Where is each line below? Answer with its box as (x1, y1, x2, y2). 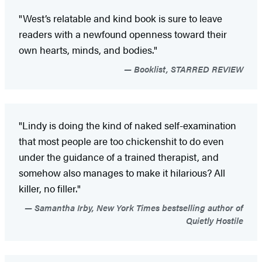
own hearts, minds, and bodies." (19, 43, 157, 57)
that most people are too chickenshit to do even (19, 134, 224, 149)
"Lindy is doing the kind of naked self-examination (19, 118, 236, 133)
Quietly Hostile (186, 214, 243, 227)
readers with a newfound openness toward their (19, 27, 227, 42)
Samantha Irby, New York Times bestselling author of (32, 201, 243, 214)
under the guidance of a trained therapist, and (19, 150, 219, 164)
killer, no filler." (19, 181, 81, 196)
